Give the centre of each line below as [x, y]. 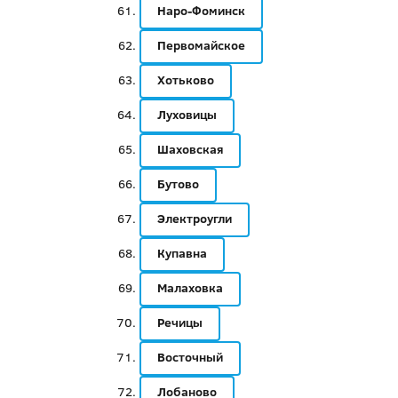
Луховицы [187, 115]
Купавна [182, 253]
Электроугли [194, 219]
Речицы [179, 322]
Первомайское [201, 45]
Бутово [178, 184]
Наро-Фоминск [201, 11]
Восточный [190, 357]
